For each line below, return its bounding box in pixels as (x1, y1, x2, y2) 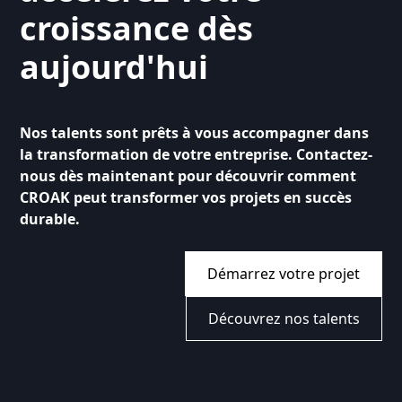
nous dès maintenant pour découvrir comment (20, 165, 357, 186)
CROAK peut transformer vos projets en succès (20, 187, 353, 207)
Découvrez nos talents (207, 308, 360, 328)
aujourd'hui (20, 44, 209, 89)
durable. (20, 208, 81, 229)
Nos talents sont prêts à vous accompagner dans (20, 122, 370, 143)
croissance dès (20, 5, 254, 50)
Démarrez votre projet (206, 263, 360, 284)
